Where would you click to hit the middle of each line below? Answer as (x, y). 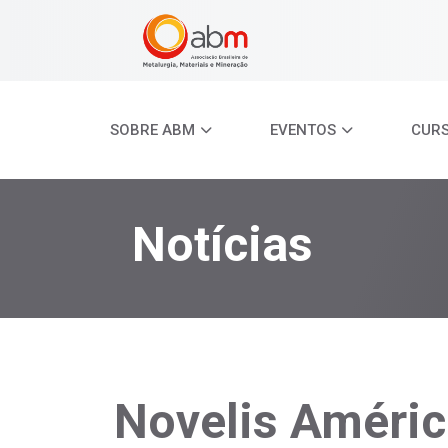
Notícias (222, 244)
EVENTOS (303, 130)
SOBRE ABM (152, 130)
